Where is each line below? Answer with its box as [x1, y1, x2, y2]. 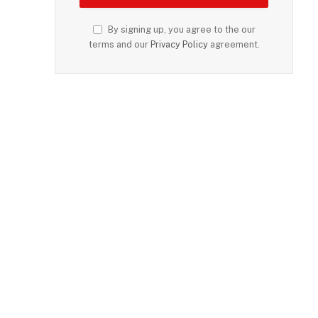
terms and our [88, 39, 150, 50]
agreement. [207, 39, 260, 50]
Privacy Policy [150, 39, 208, 50]
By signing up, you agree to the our [105, 24, 256, 35]
